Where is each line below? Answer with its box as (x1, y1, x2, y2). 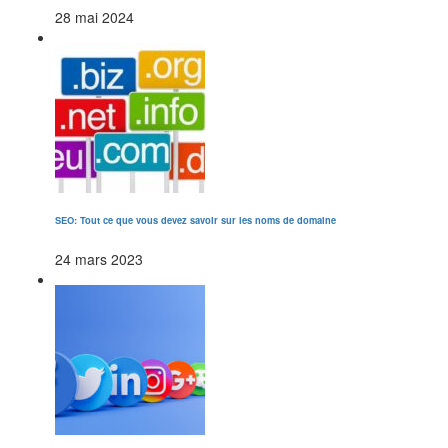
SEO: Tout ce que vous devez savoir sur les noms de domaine (55, 213, 336, 228)
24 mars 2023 (55, 249, 143, 270)
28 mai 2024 (55, 6, 134, 27)
